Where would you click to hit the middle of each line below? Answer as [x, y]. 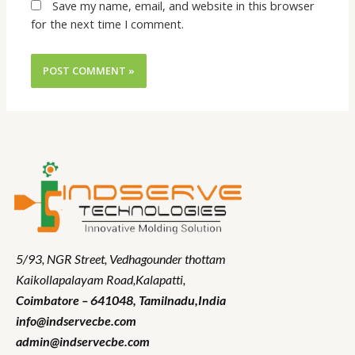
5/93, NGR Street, [63, 258]
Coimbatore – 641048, [77, 300]
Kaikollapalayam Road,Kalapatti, [101, 279]
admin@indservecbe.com [83, 341]
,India [210, 300]
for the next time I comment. [108, 24]
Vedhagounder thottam [168, 258]
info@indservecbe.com [76, 320]
